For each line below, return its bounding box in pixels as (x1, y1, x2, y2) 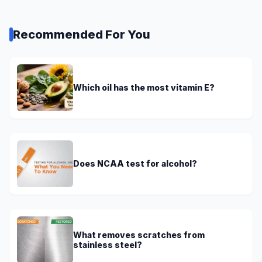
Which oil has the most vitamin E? (73, 82, 215, 93)
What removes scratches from (73, 229, 205, 240)
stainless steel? (73, 239, 142, 250)
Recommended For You (13, 27, 150, 42)
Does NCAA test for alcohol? (73, 158, 197, 169)
